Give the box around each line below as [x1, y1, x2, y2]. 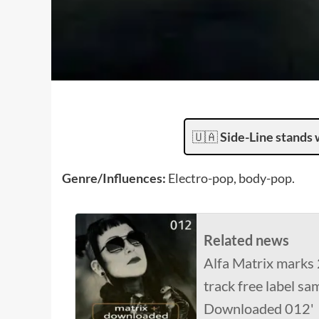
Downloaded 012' [204, 299, 314, 317]
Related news [204, 231, 289, 249]
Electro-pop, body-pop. [168, 169, 295, 186]
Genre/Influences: [62, 169, 168, 186]
